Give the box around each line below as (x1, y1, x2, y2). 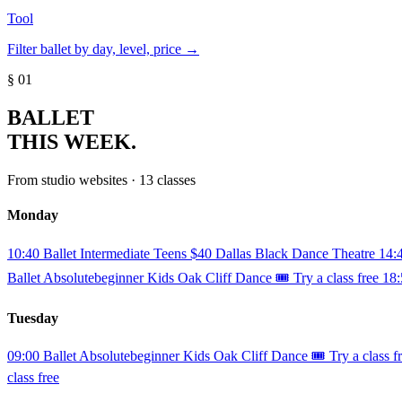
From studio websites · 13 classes (7, 172, 196, 188)
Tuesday (7, 310, 58, 326)
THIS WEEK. (7, 130, 136, 154)
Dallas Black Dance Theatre (215, 245, 375, 261)
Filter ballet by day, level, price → (7, 41, 199, 57)
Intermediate (80, 245, 150, 261)
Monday (7, 207, 58, 223)
